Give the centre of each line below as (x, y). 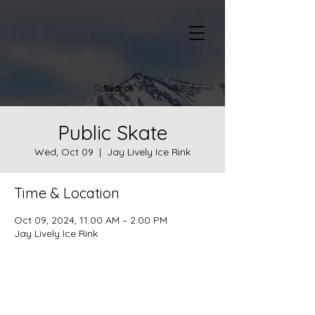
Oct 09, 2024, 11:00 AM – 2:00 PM (91, 220)
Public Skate (112, 133)
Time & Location (67, 193)
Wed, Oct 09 (64, 152)
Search (118, 88)
